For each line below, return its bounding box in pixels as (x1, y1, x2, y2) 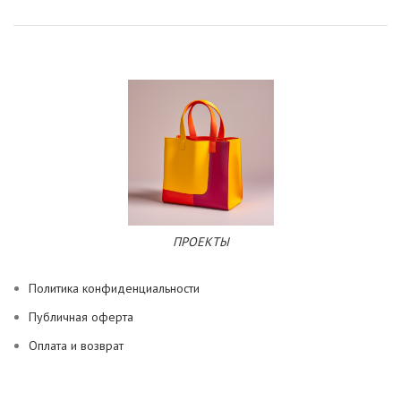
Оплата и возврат (29, 337, 124, 354)
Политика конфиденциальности (29, 279, 200, 296)
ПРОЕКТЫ (172, 233, 229, 250)
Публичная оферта (29, 308, 133, 325)
